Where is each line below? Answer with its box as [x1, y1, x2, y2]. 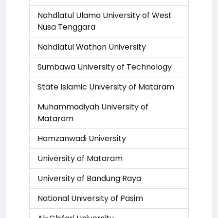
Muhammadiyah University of [37, 101, 148, 112]
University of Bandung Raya [37, 173, 141, 184]
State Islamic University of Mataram [37, 81, 174, 92]
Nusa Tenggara [37, 21, 95, 33]
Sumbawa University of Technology [37, 61, 172, 73]
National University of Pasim [37, 193, 143, 204]
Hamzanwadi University [37, 133, 126, 144]
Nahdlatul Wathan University [37, 41, 146, 53]
